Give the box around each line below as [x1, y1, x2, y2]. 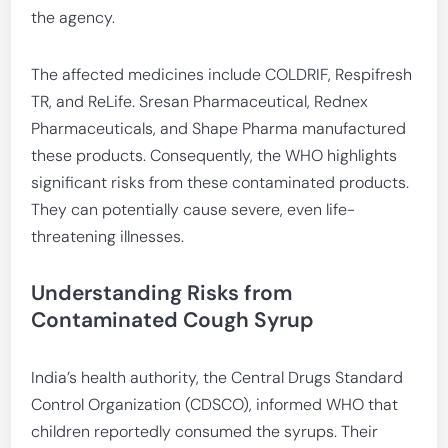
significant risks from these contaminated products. [31, 172, 410, 193]
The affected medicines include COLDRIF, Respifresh [31, 64, 413, 85]
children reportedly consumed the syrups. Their [31, 421, 379, 442]
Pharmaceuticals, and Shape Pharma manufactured [31, 118, 407, 139]
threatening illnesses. [31, 226, 185, 247]
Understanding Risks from [31, 279, 293, 307]
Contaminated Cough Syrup [31, 306, 315, 334]
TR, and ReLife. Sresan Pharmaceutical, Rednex [31, 91, 369, 112]
